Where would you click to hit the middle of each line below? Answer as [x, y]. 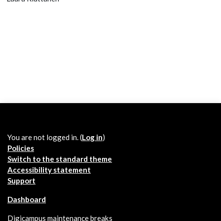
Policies [21, 148]
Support [21, 181]
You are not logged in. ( [45, 137]
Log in [92, 137]
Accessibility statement [49, 170]
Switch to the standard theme [60, 159]
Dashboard [27, 199]
